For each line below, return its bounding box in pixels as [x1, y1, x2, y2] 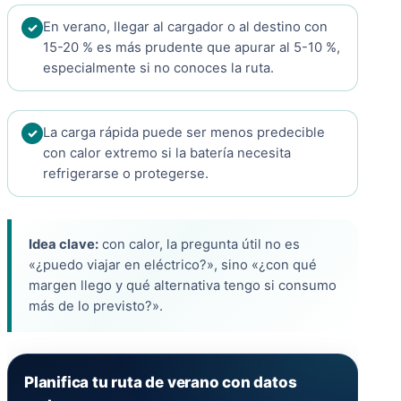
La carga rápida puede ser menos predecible [43, 124, 325, 141]
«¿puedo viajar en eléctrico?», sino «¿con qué [29, 257, 317, 274]
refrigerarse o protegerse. [43, 166, 209, 183]
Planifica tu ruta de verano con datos [24, 373, 297, 392]
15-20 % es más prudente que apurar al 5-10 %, [43, 39, 340, 56]
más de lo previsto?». [29, 298, 163, 315]
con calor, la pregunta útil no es [98, 236, 300, 253]
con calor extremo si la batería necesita [43, 145, 291, 162]
